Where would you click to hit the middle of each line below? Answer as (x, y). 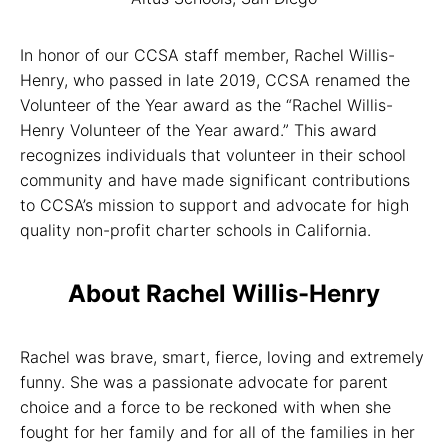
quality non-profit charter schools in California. (195, 229)
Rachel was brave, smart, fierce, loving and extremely (222, 356)
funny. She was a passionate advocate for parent (204, 381)
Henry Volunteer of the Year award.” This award (198, 129)
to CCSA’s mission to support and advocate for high (214, 204)
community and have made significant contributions (215, 179)
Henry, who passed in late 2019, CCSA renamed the (215, 79)
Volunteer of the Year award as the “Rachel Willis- (206, 104)
